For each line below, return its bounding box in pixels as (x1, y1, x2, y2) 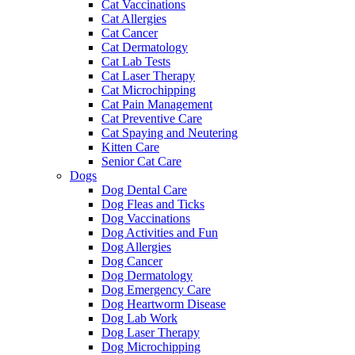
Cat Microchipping (101, 83, 196, 97)
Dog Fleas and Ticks (101, 197, 204, 212)
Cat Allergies (101, 12, 166, 26)
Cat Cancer (101, 26, 158, 40)
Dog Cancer (101, 254, 162, 269)
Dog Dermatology (101, 269, 193, 283)
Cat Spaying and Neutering (101, 126, 238, 140)
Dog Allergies (101, 240, 171, 254)
